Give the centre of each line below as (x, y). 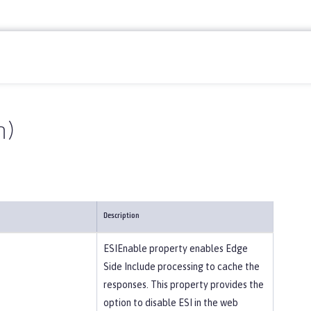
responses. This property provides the (184, 285)
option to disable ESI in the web (171, 303)
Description (121, 216)
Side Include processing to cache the (182, 267)
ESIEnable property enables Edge (176, 249)
